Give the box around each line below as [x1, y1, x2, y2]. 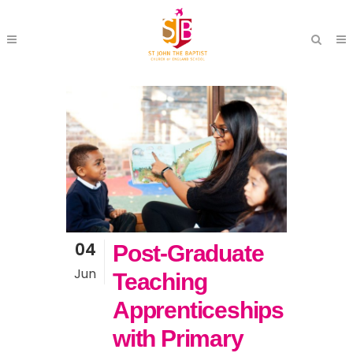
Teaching [113, 269, 207, 295]
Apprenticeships [113, 297, 284, 324]
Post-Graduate [113, 240, 264, 267]
